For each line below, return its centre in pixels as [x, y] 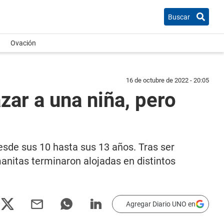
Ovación [23, 43]
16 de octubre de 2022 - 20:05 [167, 80]
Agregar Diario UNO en [161, 204]
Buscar [179, 17]
